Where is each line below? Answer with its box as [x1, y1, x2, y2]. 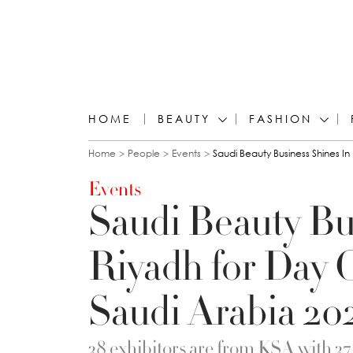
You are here [88, 144, 234, 183]
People [128, 147, 160, 159]
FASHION [249, 112, 312, 125]
